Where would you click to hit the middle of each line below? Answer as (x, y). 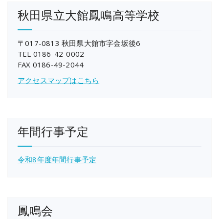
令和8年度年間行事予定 (57, 159)
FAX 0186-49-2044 (51, 64)
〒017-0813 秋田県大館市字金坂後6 (79, 43)
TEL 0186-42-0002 (51, 54)
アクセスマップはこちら (59, 80)
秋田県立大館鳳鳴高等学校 (89, 15)
